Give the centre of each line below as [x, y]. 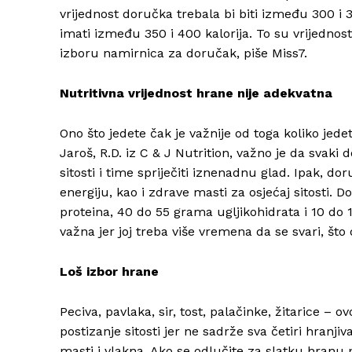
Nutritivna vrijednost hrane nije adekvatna [196, 93]
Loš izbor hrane [109, 272]
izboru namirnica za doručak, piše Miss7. [183, 53]
